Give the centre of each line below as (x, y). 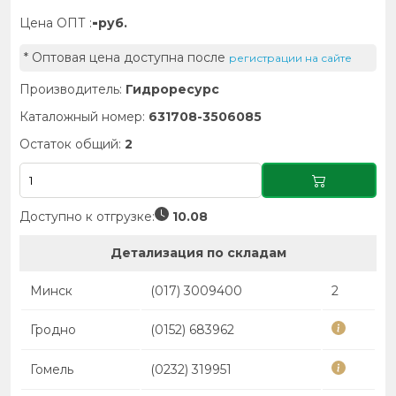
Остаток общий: (72, 144)
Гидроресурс (172, 89)
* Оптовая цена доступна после (126, 57)
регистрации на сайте (290, 58)
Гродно (53, 330)
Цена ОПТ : (56, 23)
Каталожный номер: (84, 117)
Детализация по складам (198, 253)
